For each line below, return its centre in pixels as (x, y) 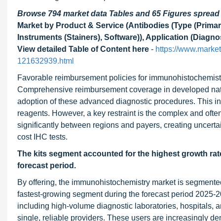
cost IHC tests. (42, 137)
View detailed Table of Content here (83, 49)
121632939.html (46, 61)
